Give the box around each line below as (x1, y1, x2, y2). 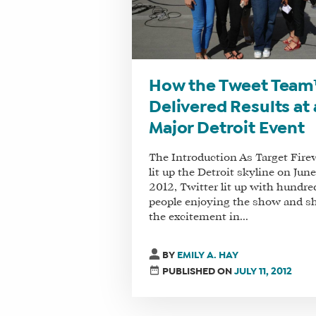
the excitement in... (148, 212, 248, 222)
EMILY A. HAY (177, 251, 239, 260)
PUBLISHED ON (162, 267, 235, 276)
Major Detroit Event (148, 121, 305, 136)
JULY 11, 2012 (234, 267, 293, 276)
